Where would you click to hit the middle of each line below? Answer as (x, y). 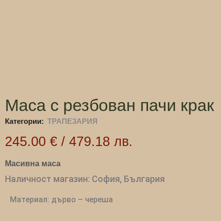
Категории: (24, 121)
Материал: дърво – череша (61, 200)
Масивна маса (33, 164)
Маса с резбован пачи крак (110, 105)
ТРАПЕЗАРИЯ (73, 121)
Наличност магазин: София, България (85, 179)
